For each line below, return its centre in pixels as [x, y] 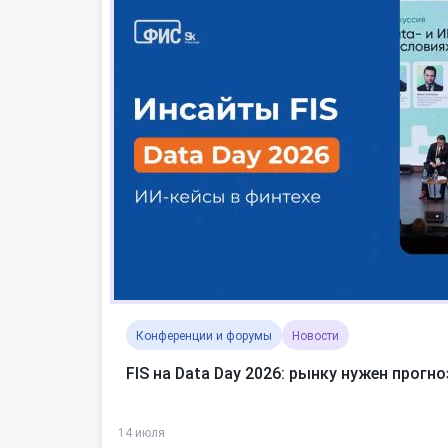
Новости [315, 336]
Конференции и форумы [204, 336]
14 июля [141, 433]
